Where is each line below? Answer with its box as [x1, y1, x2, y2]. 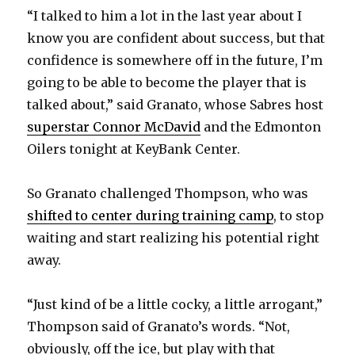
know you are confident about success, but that [27, 30, 326, 47]
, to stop [273, 208, 325, 224]
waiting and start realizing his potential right [27, 230, 320, 246]
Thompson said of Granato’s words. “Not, [27, 319, 291, 335]
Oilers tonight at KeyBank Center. [27, 141, 241, 158]
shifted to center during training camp [27, 208, 274, 224]
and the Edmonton [200, 119, 322, 136]
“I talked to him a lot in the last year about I [27, 8, 303, 25]
